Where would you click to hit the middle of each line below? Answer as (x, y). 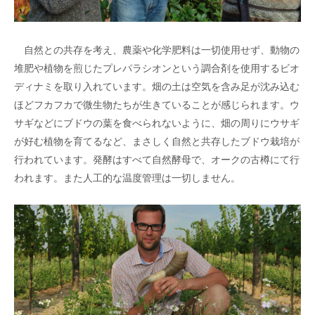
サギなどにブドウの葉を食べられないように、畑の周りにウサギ (157, 122)
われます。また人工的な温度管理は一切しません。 (127, 177)
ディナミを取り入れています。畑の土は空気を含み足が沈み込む (157, 85)
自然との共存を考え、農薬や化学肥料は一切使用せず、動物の (157, 49)
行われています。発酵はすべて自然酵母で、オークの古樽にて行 (157, 159)
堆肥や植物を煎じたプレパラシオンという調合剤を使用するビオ (157, 67)
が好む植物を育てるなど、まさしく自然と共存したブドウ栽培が (157, 140)
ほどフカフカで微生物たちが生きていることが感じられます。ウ (157, 104)
